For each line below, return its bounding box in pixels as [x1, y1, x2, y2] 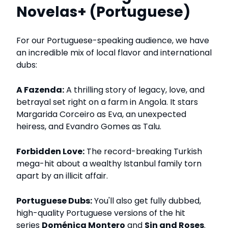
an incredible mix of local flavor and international [16, 47, 212, 59]
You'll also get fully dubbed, [92, 195, 201, 207]
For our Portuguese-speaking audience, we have [16, 35, 209, 47]
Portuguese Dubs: [16, 195, 92, 207]
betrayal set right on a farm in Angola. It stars [16, 96, 198, 108]
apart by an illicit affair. [16, 170, 108, 182]
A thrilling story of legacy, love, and [64, 84, 205, 96]
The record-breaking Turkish [84, 146, 202, 158]
